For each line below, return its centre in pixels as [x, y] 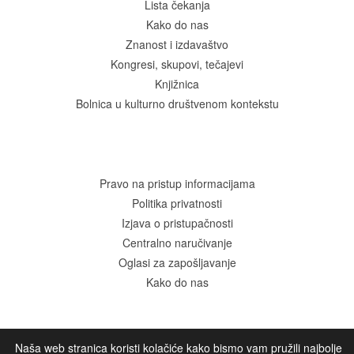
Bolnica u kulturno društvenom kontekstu [177, 103]
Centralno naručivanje [177, 242]
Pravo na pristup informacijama [177, 183]
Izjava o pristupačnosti [177, 222]
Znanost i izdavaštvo [177, 44]
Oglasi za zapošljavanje [177, 262]
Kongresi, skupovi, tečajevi [177, 64]
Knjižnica [177, 83]
